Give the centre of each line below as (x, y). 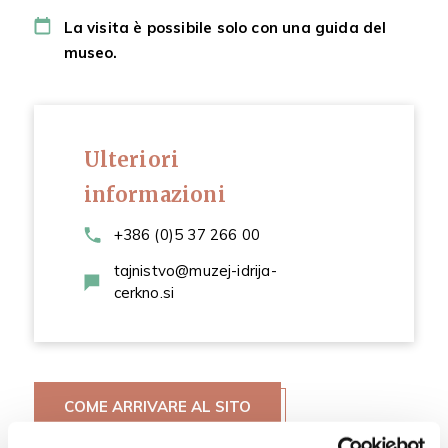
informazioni (154, 194)
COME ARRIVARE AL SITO (157, 406)
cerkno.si (144, 292)
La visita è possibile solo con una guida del (225, 27)
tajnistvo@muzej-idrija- (195, 270)
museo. (90, 52)
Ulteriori (131, 159)
